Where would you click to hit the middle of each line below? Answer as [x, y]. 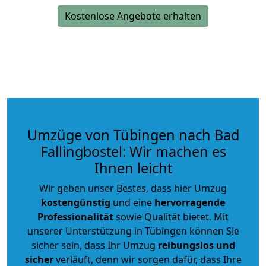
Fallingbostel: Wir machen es [133, 151]
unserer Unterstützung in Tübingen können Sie [133, 231]
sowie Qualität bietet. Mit [171, 216]
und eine [132, 202]
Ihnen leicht [133, 168]
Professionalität [75, 216]
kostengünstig [76, 202]
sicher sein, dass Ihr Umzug [94, 245]
